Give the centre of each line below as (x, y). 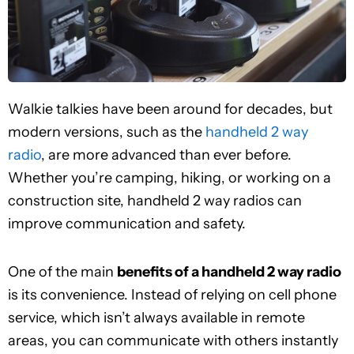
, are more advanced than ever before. (166, 155)
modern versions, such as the (107, 132)
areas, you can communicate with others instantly (173, 340)
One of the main (62, 271)
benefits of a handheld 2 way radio (229, 271)
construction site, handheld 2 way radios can (155, 201)
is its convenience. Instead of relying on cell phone (172, 294)
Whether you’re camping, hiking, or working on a (169, 178)
